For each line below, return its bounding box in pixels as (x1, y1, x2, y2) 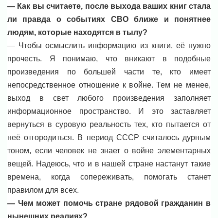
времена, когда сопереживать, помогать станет (7, 172, 211, 181)
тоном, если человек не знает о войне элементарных (7, 146, 211, 155)
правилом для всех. (7, 185, 79, 194)
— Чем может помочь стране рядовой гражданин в (7, 199, 211, 207)
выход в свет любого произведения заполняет (7, 93, 211, 102)
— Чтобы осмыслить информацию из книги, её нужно (7, 41, 211, 50)
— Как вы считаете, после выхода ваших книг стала (7, 1, 211, 10)
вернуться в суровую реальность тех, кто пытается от (7, 120, 211, 128)
